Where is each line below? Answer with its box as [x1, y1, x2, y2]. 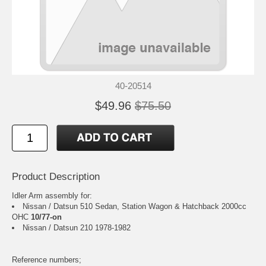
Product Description [12, 171, 100, 183]
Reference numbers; [12, 255, 81, 265]
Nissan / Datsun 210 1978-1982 [23, 223, 131, 233]
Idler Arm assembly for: [12, 191, 92, 201]
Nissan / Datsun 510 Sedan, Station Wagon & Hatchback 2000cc [23, 202, 246, 211]
